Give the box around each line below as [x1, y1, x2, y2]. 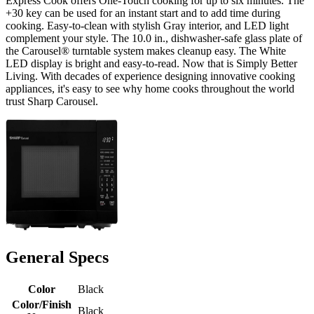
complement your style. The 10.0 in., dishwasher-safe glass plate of [6, 32, 302, 44]
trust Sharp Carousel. [6, 95, 98, 107]
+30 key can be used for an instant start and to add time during [6, 6, 280, 19]
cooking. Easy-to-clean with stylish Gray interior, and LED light [6, 19, 289, 32]
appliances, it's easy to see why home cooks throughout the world [6, 82, 294, 95]
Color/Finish [11, 298, 71, 310]
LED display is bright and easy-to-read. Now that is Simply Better [6, 57, 297, 69]
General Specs [6, 247, 109, 266]
